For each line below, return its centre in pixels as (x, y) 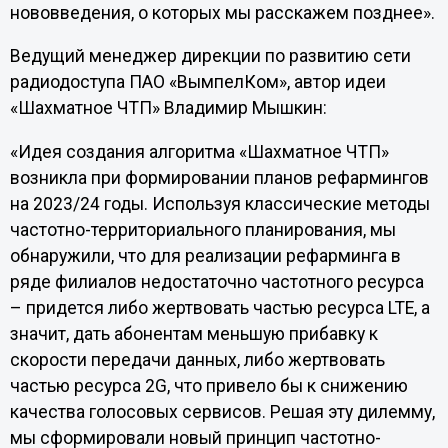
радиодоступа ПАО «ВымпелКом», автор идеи (197, 82)
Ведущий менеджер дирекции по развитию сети (210, 56)
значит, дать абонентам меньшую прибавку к (193, 333)
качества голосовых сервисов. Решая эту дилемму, (222, 411)
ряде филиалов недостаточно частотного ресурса (216, 281)
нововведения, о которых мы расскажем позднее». (222, 12)
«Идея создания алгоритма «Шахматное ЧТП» (199, 151)
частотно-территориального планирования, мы (202, 229)
